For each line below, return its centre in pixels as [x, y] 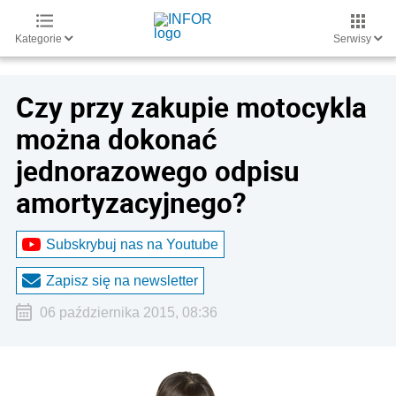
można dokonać [117, 139]
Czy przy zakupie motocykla [191, 107]
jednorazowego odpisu [158, 171]
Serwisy [354, 39]
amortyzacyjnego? [131, 202]
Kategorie [40, 39]
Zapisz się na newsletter [122, 280]
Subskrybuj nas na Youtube [132, 244]
